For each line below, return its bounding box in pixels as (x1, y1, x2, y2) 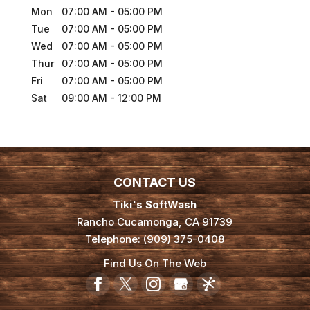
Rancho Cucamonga (77, 215, 179, 229)
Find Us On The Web (103, 257, 206, 271)
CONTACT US (113, 175, 197, 190)
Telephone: (85, 232, 144, 246)
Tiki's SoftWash (113, 198, 197, 212)
